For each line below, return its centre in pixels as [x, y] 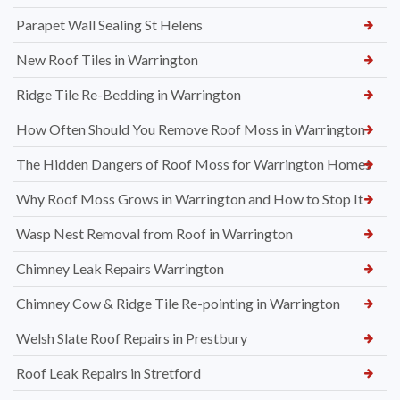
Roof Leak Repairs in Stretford [108, 373]
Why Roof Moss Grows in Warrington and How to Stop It [190, 199]
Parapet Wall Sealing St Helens [109, 25]
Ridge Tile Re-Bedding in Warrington [129, 95]
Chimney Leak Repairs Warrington [120, 269]
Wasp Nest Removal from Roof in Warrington [154, 234]
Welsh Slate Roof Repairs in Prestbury [132, 338]
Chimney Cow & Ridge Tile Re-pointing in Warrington [178, 304]
